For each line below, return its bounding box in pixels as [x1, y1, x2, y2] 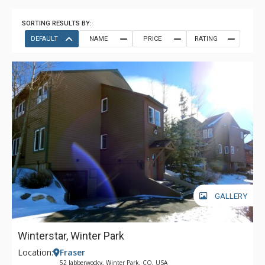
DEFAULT [31, 35, 58, 43]
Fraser [60, 247, 85, 258]
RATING [194, 35, 218, 43]
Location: [18, 247, 53, 258]
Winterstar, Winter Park [18, 230, 124, 242]
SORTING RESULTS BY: [22, 20, 92, 27]
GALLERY [215, 191, 247, 201]
